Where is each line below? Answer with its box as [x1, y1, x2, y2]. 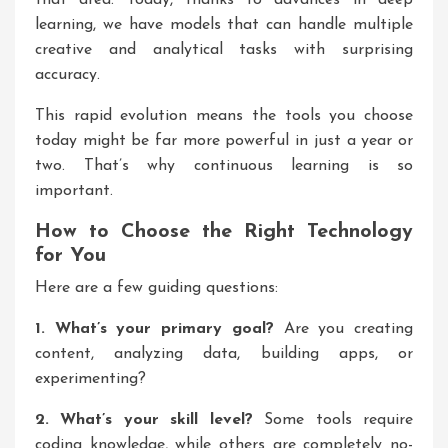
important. [35, 183, 113, 199]
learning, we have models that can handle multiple [35, 17, 413, 33]
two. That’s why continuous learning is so [35, 158, 413, 174]
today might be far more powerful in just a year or [35, 133, 413, 149]
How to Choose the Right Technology [35, 222, 413, 242]
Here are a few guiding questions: [35, 280, 278, 296]
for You [35, 246, 106, 266]
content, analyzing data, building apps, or [35, 346, 413, 362]
